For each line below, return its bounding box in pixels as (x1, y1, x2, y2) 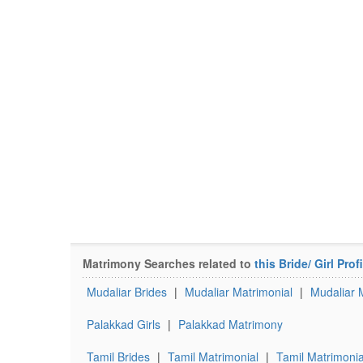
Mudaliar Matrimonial (185, 284, 293, 300)
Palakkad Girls (87, 316, 160, 332)
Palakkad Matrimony (178, 316, 283, 332)
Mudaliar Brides (87, 284, 167, 300)
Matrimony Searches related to (83, 255, 254, 271)
